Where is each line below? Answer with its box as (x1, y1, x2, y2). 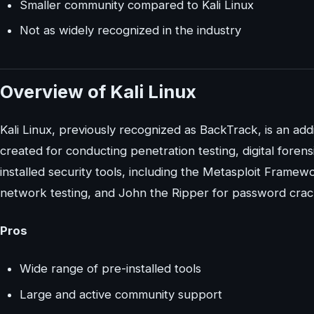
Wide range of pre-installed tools (20, 261, 201, 276)
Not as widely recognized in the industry (20, 23, 241, 38)
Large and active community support (20, 287, 222, 301)
